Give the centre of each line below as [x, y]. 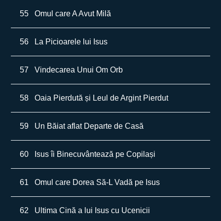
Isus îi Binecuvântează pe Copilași [95, 154]
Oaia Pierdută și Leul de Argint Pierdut [102, 98]
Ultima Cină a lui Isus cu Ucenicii [92, 210]
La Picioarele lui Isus [71, 42]
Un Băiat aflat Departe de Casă [89, 126]
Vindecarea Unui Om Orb [79, 70]
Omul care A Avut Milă [73, 14]
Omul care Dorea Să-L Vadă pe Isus [97, 182]
